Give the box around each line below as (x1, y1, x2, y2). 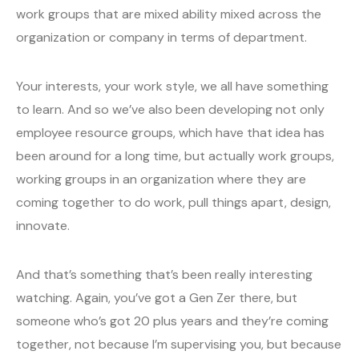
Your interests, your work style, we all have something (16, 78, 329, 95)
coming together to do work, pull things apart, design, (16, 194, 331, 212)
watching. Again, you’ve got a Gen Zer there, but (16, 289, 297, 307)
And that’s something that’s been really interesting (16, 266, 313, 284)
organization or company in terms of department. (16, 29, 307, 46)
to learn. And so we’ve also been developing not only (16, 101, 325, 119)
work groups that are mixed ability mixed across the (16, 6, 321, 23)
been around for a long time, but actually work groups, (16, 147, 334, 165)
